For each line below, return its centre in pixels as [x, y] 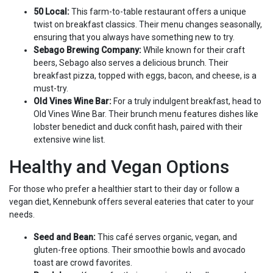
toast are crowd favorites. [83, 263]
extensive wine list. [69, 140]
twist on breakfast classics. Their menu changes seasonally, [148, 24]
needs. [22, 214]
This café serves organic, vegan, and [166, 237]
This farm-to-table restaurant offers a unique [158, 12]
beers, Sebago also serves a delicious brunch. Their [131, 63]
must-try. [51, 88]
